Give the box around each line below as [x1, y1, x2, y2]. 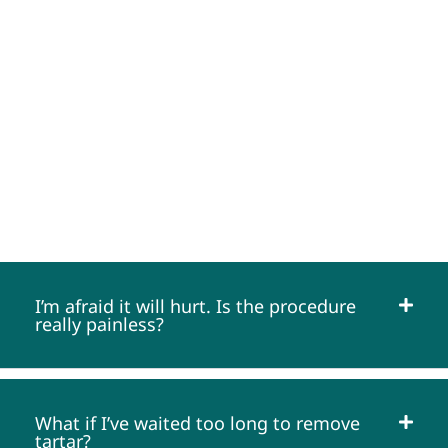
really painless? [35, 312, 164, 337]
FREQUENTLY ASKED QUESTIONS [34, 169, 414, 203]
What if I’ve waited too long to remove [35, 411, 360, 436]
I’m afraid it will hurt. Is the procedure [35, 294, 356, 319]
